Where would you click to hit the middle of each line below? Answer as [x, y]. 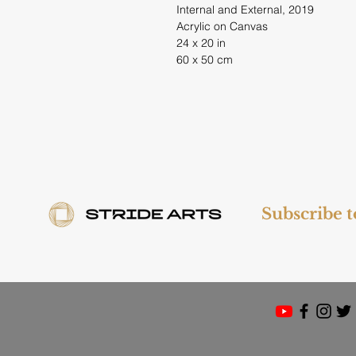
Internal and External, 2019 [245, 10]
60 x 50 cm [205, 60]
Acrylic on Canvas [222, 27]
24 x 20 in [201, 43]
